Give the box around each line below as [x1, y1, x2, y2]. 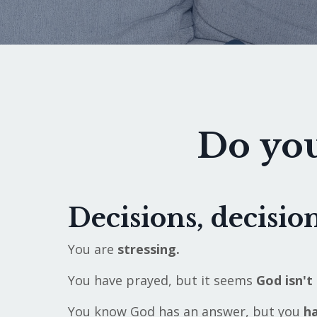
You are [67, 241, 117, 258]
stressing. [117, 241, 180, 258]
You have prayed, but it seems [67, 272, 256, 289]
